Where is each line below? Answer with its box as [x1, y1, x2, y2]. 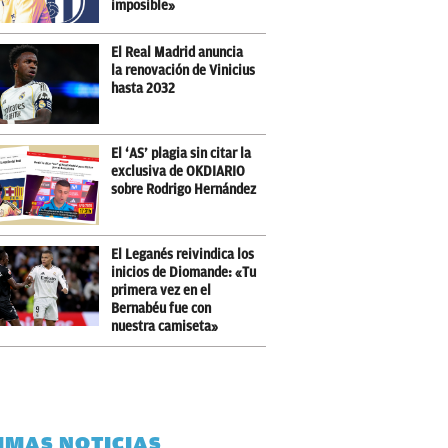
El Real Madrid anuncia [111, 45, 243, 60]
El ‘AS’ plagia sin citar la [111, 146, 251, 161]
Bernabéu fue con [111, 301, 211, 316]
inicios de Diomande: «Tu [111, 265, 256, 280]
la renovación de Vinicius [111, 63, 255, 78]
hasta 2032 [111, 81, 175, 96]
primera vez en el [111, 283, 211, 298]
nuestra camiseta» [111, 319, 218, 334]
